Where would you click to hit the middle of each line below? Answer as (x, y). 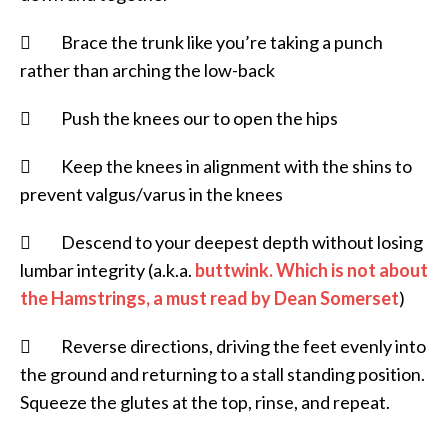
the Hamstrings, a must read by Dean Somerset (209, 297)
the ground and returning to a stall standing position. (222, 373)
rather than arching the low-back (147, 69)
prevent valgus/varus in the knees (151, 193)
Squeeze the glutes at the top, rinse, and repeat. (205, 401)
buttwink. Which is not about (311, 269)
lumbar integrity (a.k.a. (107, 269)
